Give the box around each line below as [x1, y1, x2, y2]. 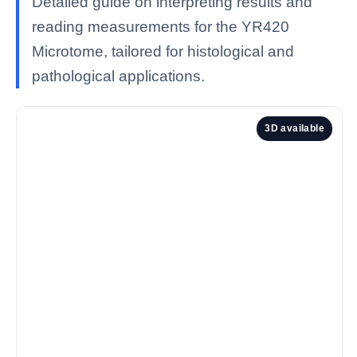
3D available [265, 123, 324, 135]
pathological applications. [32, 68, 205, 85]
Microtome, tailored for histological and [32, 43, 294, 61]
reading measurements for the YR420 [32, 18, 289, 36]
